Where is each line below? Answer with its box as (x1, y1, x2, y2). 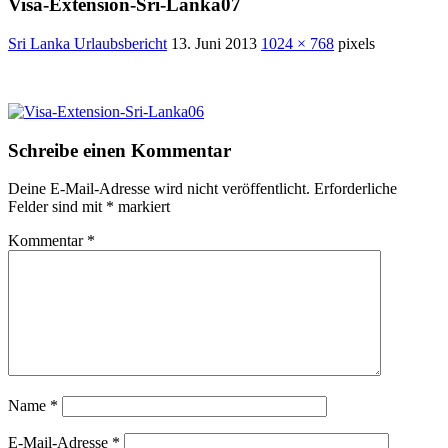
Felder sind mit (8, 198, 106, 216)
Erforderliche (314, 180, 397, 198)
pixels (334, 34, 375, 52)
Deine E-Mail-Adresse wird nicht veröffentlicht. (8, 180, 310, 198)
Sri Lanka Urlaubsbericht (8, 34, 167, 52)
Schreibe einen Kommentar (8, 139, 231, 161)
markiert (114, 198, 170, 216)
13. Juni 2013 (171, 34, 257, 52)
